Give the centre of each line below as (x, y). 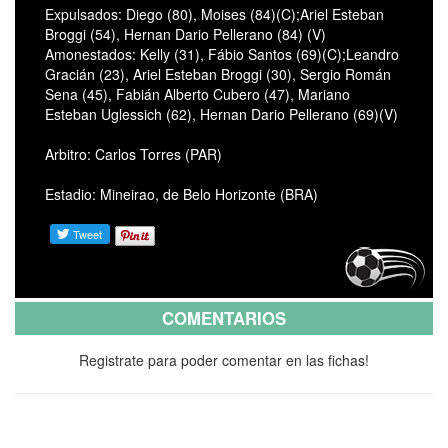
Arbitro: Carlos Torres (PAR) (133, 153)
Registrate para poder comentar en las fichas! (224, 359)
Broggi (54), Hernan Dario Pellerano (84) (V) (185, 33)
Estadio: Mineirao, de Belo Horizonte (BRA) (181, 193)
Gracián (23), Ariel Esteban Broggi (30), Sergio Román (218, 73)
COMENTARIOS (224, 317)
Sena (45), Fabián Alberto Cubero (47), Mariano (197, 93)
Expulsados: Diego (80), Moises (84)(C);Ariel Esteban (214, 13)
